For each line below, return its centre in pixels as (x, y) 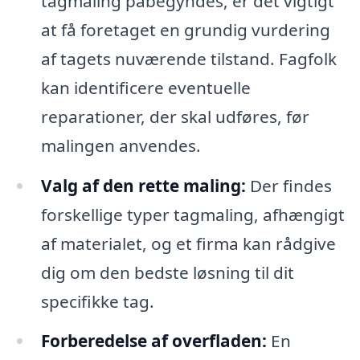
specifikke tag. (97, 301)
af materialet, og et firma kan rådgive (188, 243)
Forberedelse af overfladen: (153, 341)
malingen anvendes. (121, 145)
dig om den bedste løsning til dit (167, 272)
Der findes (288, 185)
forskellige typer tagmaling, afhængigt (192, 214)
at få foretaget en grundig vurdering (185, 29)
